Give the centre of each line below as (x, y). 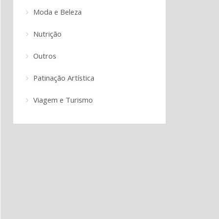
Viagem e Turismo (63, 99)
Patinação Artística (64, 77)
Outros (44, 55)
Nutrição (47, 33)
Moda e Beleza (57, 11)
